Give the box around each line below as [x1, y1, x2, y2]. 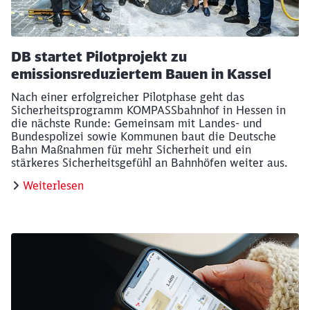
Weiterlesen [23, 179, 84, 193]
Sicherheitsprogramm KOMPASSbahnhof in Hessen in [11, 103, 286, 118]
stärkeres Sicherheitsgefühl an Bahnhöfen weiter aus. [11, 156, 287, 170]
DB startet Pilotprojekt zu [11, 48, 187, 66]
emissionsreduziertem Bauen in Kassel [11, 65, 271, 83]
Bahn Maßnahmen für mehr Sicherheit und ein [11, 143, 251, 157]
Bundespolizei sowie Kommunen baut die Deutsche [11, 129, 276, 144]
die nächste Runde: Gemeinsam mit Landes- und [11, 116, 262, 131]
